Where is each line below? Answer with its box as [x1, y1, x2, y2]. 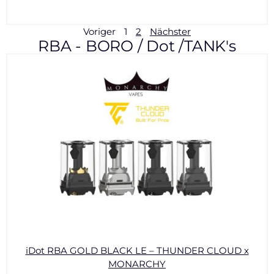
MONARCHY [108, 258, 166, 270]
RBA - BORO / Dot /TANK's [38, 37, 236, 55]
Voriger [83, 26, 116, 37]
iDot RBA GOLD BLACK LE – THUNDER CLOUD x [25, 245, 249, 256]
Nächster [150, 26, 191, 37]
